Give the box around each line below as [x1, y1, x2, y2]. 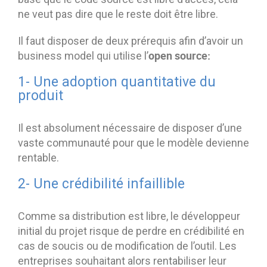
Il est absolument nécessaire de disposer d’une [18, 122, 242, 135]
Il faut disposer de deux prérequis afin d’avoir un [18, 35, 243, 48]
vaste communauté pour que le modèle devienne [18, 136, 249, 150]
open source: [148, 48, 210, 63]
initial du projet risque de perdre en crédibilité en [18, 225, 244, 238]
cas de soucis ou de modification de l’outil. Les [18, 240, 237, 253]
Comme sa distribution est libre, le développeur [18, 210, 240, 223]
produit [18, 88, 63, 104]
